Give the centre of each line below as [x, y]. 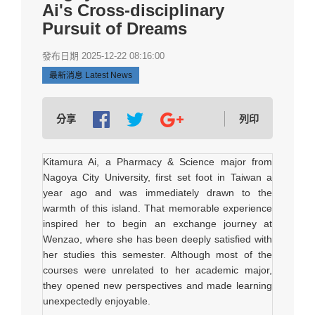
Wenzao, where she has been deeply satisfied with [157, 239]
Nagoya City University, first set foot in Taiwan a [157, 177]
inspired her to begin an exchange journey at [157, 224]
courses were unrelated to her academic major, [157, 270]
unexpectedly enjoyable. [97, 301]
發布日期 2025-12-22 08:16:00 [103, 56]
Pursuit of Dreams [115, 28]
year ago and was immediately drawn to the [157, 193]
